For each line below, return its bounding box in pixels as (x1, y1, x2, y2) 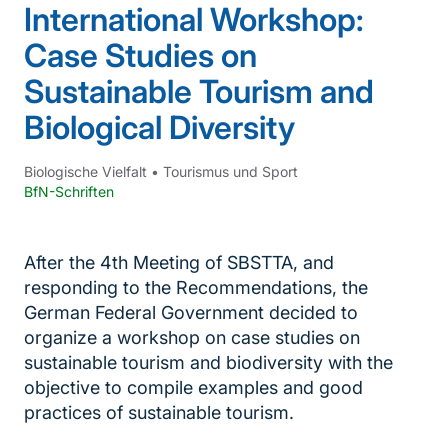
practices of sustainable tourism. (24, 402, 294, 424)
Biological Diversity (24, 108, 295, 148)
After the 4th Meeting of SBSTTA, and (24, 252, 334, 274)
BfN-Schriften (24, 183, 114, 201)
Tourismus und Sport (163, 163, 298, 181)
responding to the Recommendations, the (24, 277, 368, 299)
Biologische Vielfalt (24, 163, 147, 181)
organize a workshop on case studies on (24, 327, 360, 349)
